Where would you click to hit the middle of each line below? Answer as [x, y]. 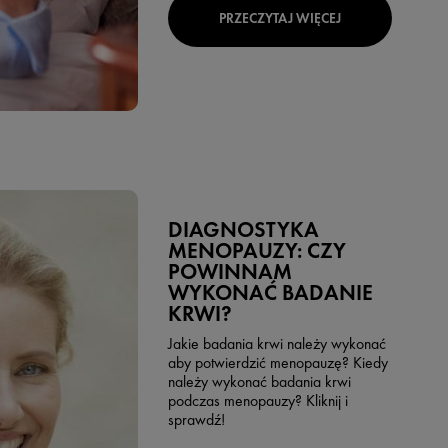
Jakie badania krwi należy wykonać [276, 344]
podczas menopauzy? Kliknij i [257, 401]
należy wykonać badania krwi [259, 382]
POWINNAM [229, 271]
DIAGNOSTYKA [243, 229]
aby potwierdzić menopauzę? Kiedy [277, 363]
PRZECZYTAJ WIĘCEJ [279, 17]
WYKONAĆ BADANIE [270, 292]
